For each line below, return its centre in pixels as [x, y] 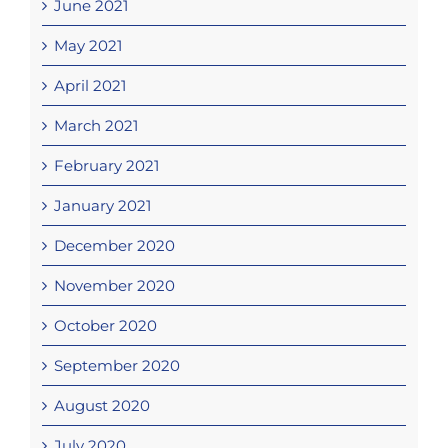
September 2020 [116, 366]
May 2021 [87, 46]
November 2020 [114, 286]
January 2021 [102, 206]
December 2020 [114, 246]
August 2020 [101, 406]
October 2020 [105, 326]
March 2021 [95, 126]
